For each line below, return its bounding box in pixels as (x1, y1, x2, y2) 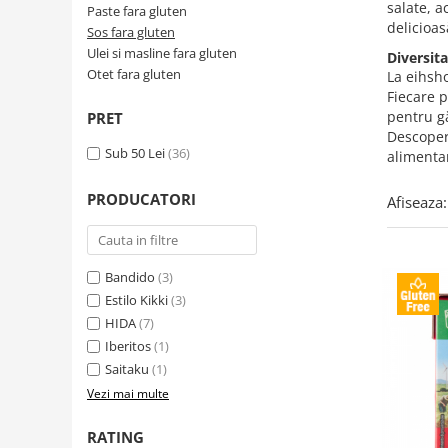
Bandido (105, 268, 155, 286)
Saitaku (105, 360, 149, 378)
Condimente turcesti (15, 22, 156, 41)
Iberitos (105, 337, 151, 355)
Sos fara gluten (87, 23, 175, 41)
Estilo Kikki (105, 291, 168, 309)
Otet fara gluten (87, 65, 181, 83)
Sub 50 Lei (105, 144, 165, 162)
